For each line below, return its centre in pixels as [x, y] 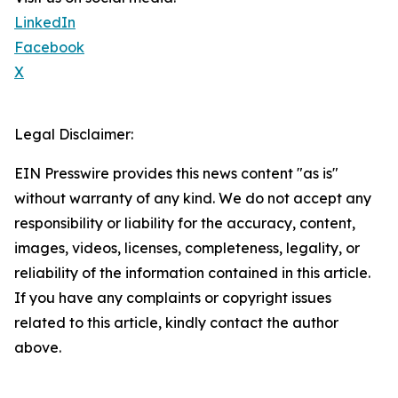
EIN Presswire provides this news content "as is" [176, 174]
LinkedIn [45, 23]
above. [38, 348]
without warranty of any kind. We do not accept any [193, 199]
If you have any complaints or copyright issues [173, 298]
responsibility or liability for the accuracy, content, [185, 223]
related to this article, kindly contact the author [176, 323]
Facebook [49, 48]
